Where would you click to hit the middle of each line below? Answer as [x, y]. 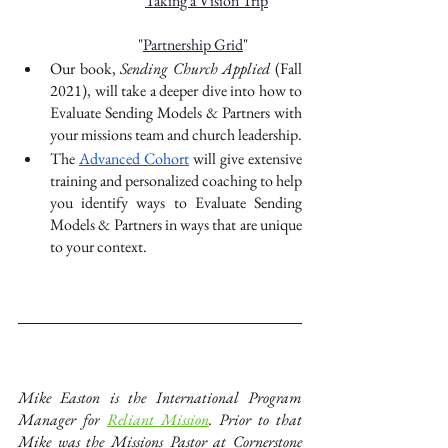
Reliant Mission [158, 419]
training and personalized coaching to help [176, 180]
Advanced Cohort [134, 158]
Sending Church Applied [198, 68]
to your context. [100, 246]
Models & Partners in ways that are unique [176, 224]
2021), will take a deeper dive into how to [176, 90]
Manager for [59, 419]
